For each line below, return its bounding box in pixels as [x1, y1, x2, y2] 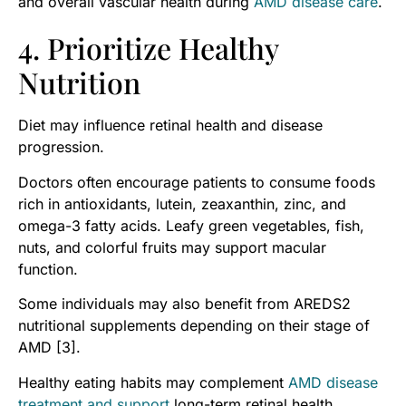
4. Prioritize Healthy [18, 28, 278, 68]
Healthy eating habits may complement [18, 372, 288, 391]
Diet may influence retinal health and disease [18, 116, 323, 135]
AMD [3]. [18, 338, 81, 357]
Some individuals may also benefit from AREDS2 [18, 295, 351, 314]
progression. [18, 138, 104, 157]
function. [18, 259, 78, 278]
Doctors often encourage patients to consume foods [18, 172, 375, 191]
